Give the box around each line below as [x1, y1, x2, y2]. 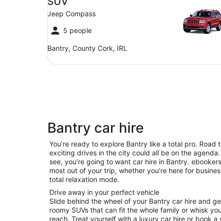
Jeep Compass [47, 9, 96, 18]
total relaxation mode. [49, 175, 119, 184]
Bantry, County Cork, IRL [47, 44, 127, 52]
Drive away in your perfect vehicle [49, 188, 159, 196]
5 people [63, 26, 92, 35]
